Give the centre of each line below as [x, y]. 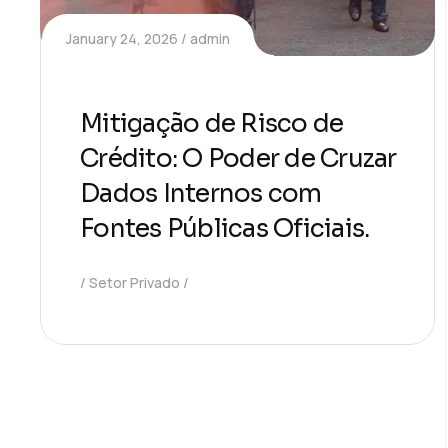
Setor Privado [134, 283]
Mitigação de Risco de [212, 124]
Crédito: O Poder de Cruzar [238, 159]
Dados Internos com [201, 194]
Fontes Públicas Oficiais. [225, 229]
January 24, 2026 [122, 39]
